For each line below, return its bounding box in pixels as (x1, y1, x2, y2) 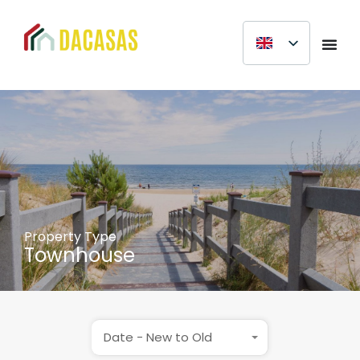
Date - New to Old (104, 328, 212, 346)
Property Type (24, 227, 117, 246)
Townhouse (24, 241, 135, 268)
